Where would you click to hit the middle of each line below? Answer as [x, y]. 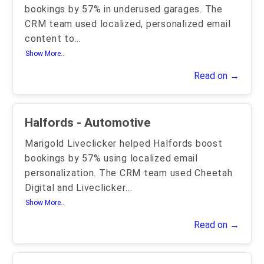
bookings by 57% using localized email [111, 158]
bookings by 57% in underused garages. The [124, 9]
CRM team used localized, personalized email [128, 24]
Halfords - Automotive [113, 123]
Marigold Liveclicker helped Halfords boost [124, 143]
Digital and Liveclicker [75, 188]
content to [50, 39]
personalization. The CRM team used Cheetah [129, 173]
